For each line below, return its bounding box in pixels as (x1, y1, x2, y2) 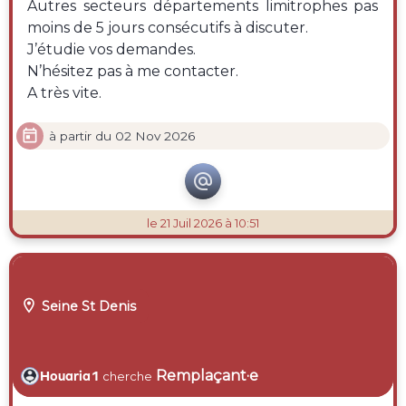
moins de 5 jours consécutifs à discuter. (27, 19, 309, 37)
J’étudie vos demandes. (27, 41, 200, 59)
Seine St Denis (37, 297, 136, 314)
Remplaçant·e (156, 366, 259, 384)
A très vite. (27, 84, 102, 102)
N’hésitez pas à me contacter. (27, 63, 243, 81)
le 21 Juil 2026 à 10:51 (147, 216, 259, 230)
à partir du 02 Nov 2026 (48, 128, 195, 143)
